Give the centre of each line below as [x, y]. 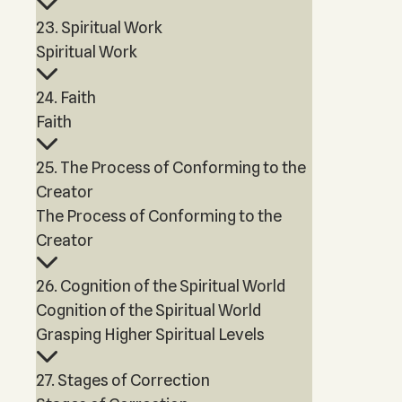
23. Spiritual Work [99, 27]
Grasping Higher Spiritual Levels [150, 334]
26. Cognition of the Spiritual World [161, 286]
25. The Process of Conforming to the [171, 167]
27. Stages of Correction [123, 380]
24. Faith [66, 97]
